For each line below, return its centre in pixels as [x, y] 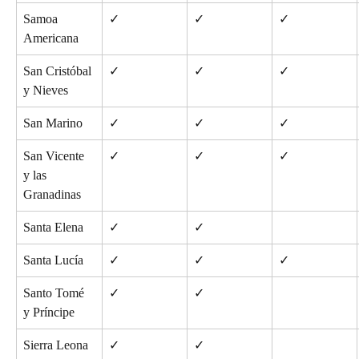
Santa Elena [53, 227]
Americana [51, 38]
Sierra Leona [56, 345]
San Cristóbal [59, 71]
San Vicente [55, 155]
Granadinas [52, 194]
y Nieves [46, 90]
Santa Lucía [53, 260]
